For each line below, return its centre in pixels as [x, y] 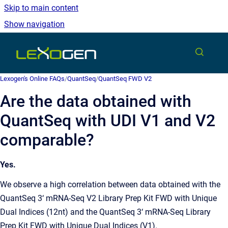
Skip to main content [41, 8]
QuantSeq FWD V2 [125, 79]
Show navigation [34, 24]
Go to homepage [125, 50]
